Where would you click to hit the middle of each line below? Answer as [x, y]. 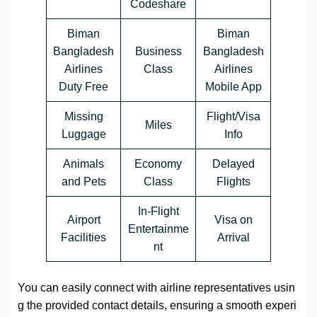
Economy [158, 164]
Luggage [83, 134]
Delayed [233, 164]
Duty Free [83, 87]
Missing [83, 117]
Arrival [233, 238]
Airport [83, 220]
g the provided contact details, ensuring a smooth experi [157, 306]
